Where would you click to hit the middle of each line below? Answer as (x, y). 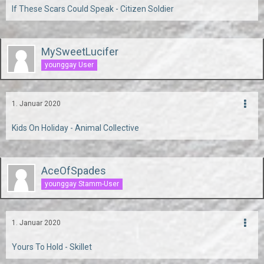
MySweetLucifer (80, 52)
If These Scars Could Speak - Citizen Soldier (93, 9)
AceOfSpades (74, 171)
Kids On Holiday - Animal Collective (75, 128)
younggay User (69, 65)
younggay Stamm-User (82, 184)
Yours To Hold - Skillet (52, 247)
